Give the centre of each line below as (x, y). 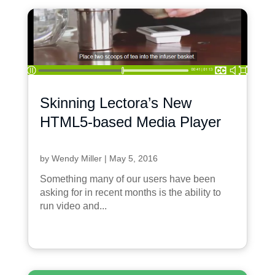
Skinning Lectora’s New (115, 103)
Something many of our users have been (127, 179)
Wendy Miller (76, 158)
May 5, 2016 (133, 158)
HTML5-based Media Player (130, 122)
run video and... (73, 206)
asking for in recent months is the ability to (130, 192)
